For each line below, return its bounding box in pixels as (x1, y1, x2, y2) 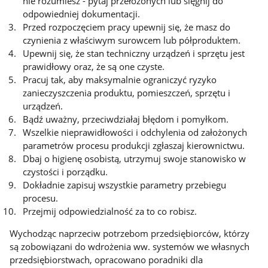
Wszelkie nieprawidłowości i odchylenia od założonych (23, 126, 248, 139)
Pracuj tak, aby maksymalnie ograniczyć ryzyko (23, 74, 217, 86)
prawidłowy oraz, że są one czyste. (23, 60, 165, 73)
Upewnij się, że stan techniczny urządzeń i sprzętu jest (23, 47, 245, 60)
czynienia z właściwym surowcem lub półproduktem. (23, 34, 241, 47)
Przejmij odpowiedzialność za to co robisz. (23, 205, 197, 218)
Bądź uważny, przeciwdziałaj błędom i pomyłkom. (23, 113, 229, 126)
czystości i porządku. (23, 166, 108, 178)
